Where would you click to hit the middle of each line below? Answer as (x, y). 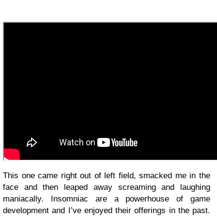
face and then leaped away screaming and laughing (107, 187)
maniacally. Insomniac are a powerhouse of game (107, 199)
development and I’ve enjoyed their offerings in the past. (107, 211)
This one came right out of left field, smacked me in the (107, 176)
